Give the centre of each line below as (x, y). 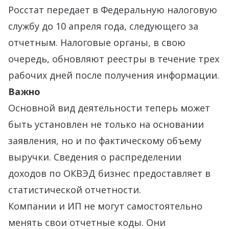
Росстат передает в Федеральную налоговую (113, 10)
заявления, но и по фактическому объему (105, 141)
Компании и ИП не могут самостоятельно (105, 206)
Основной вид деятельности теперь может (109, 108)
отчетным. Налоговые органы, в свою (97, 42)
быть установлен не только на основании (106, 124)
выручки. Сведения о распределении (95, 157)
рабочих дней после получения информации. (114, 75)
